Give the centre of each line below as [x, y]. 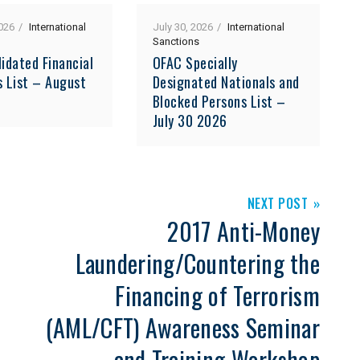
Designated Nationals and [226, 82]
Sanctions [176, 41]
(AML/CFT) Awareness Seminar [182, 327]
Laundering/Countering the [197, 263]
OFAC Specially [195, 62]
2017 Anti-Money [243, 231]
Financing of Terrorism [217, 295]
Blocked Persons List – [219, 101]
